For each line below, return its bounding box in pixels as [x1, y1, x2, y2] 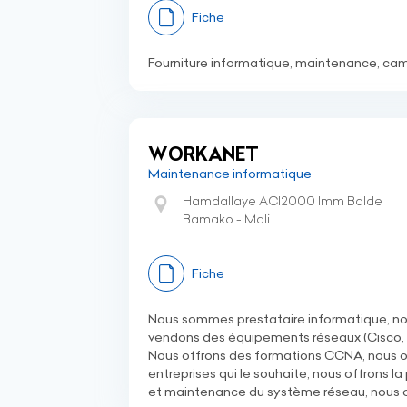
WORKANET [148, 143, 259, 165]
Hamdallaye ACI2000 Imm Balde [183, 193, 382, 209]
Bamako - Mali [183, 211, 270, 227]
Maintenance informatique [148, 165, 312, 182]
